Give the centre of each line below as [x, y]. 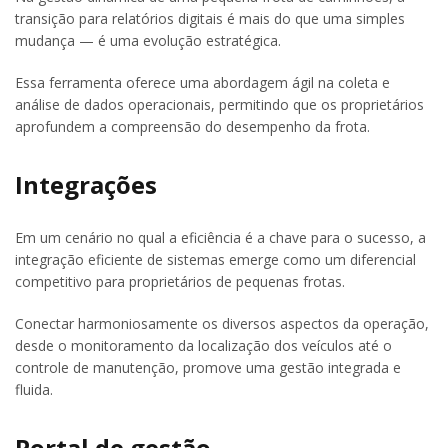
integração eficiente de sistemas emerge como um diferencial [215, 260]
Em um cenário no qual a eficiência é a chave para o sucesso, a [220, 238]
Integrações [86, 185]
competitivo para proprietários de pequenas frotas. [180, 282]
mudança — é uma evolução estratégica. [148, 41]
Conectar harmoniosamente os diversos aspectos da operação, [222, 324]
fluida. [34, 390]
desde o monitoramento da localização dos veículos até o [203, 346]
